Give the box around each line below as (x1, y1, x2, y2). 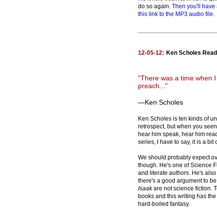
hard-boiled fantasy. (138, 201, 190, 207)
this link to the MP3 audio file (138, 11, 213, 17)
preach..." (138, 82, 168, 90)
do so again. (138, 3, 172, 10)
